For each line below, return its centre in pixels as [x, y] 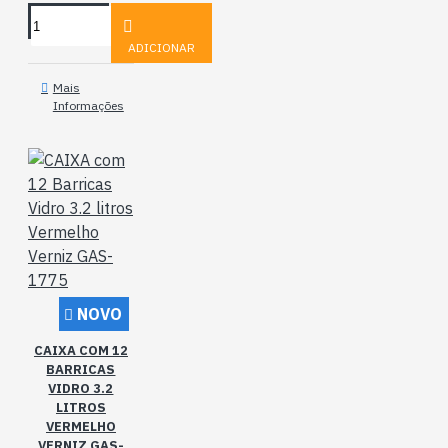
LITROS [80, 407]
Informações [88, 105]
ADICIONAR [161, 47]
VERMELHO [80, 426]
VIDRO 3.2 [81, 388]
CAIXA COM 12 [80, 350]
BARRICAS [81, 369]
